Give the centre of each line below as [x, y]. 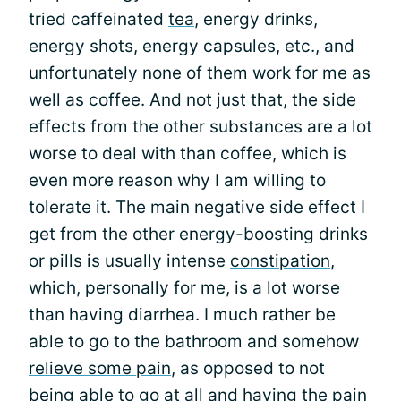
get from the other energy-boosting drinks [198, 234]
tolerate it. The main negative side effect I [197, 207]
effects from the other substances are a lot [200, 127]
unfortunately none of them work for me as [200, 73]
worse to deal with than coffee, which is [188, 154]
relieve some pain [100, 368]
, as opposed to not [248, 368]
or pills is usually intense [129, 261]
